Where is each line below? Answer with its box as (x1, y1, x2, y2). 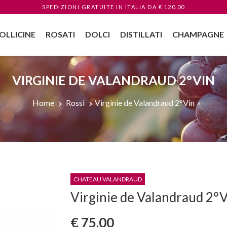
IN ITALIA (116, 4, 146, 10)
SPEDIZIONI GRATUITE (42, 4, 117, 10)
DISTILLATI (120, 29, 162, 39)
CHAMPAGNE (172, 29, 224, 39)
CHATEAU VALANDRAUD (73, 175, 142, 183)
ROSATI (45, 29, 75, 39)
